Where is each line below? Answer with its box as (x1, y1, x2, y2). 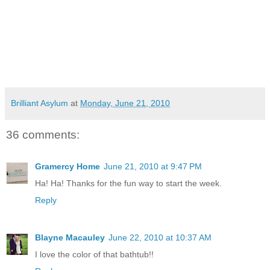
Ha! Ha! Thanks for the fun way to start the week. (35, 178, 222, 188)
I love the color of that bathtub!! (35, 249, 154, 259)
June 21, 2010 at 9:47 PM (104, 161, 202, 171)
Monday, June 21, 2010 (80, 98, 170, 108)
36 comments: (6, 128, 80, 142)
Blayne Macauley (35, 232, 105, 242)
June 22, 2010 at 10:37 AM (108, 232, 212, 242)
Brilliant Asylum (11, 98, 68, 108)
